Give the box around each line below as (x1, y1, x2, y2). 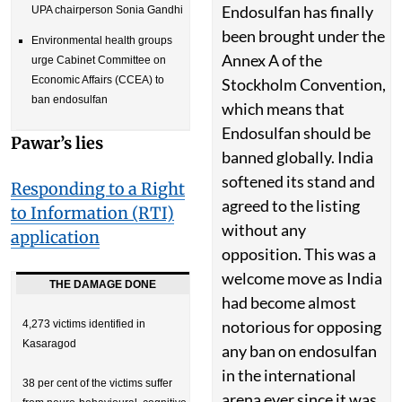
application (11, 227, 100, 248)
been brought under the (222, 26, 385, 46)
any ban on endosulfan (222, 341, 377, 361)
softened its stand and (222, 171, 375, 191)
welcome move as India (222, 268, 382, 288)
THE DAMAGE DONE (49, 278, 156, 291)
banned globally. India (222, 147, 373, 167)
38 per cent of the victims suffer (22, 377, 172, 389)
